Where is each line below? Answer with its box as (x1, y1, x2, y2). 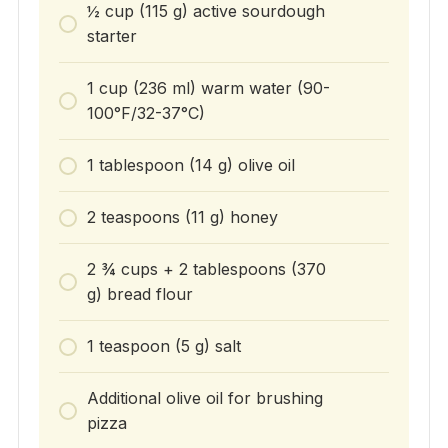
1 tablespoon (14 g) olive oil (86, 155, 295, 176)
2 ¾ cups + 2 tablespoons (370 (86, 259, 326, 280)
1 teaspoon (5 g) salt (86, 336, 241, 357)
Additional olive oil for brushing (86, 388, 323, 409)
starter (86, 26, 137, 47)
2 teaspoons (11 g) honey (86, 207, 278, 228)
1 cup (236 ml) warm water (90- (86, 78, 330, 99)
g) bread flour (86, 284, 193, 305)
